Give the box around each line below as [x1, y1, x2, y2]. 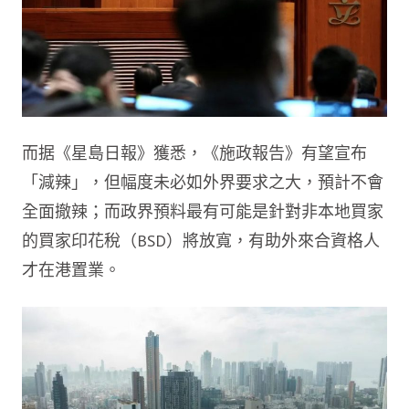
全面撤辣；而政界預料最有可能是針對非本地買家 [22, 201, 383, 223]
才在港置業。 [22, 259, 121, 281]
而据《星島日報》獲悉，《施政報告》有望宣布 [22, 142, 367, 164]
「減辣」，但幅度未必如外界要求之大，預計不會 [22, 172, 383, 194]
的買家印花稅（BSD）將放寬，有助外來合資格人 [22, 230, 380, 252]
